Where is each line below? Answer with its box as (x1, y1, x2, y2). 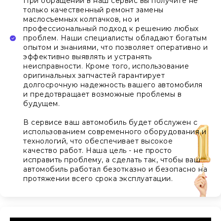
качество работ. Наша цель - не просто (23, 146, 172, 155)
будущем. (23, 99, 60, 108)
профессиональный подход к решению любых (23, 24, 199, 33)
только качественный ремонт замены (23, 5, 164, 14)
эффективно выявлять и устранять (23, 52, 152, 61)
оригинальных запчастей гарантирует (23, 71, 165, 80)
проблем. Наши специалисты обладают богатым (23, 33, 207, 42)
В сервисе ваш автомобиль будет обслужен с (23, 117, 198, 127)
